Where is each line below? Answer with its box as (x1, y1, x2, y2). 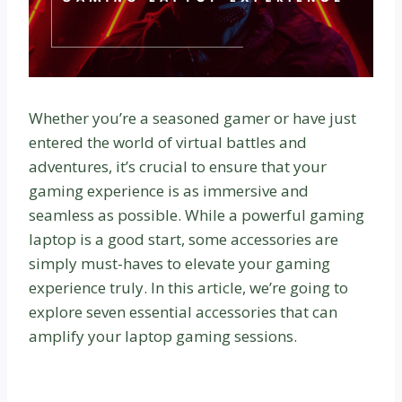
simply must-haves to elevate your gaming (29, 253, 330, 275)
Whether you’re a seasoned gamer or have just (29, 108, 356, 129)
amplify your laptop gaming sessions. (29, 326, 297, 347)
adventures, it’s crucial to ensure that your (29, 156, 327, 178)
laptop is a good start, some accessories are (29, 229, 338, 250)
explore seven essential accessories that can (29, 301, 337, 323)
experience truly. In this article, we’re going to (29, 277, 348, 299)
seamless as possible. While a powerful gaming (29, 205, 364, 226)
